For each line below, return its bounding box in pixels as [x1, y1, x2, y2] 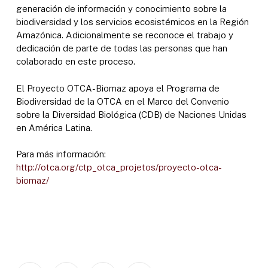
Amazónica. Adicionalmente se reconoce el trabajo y [16, 30, 233, 41]
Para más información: [16, 149, 106, 160]
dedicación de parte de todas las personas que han [16, 43, 227, 54]
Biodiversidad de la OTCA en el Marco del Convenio [16, 96, 229, 106]
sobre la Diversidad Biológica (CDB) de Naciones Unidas [16, 109, 246, 120]
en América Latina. [16, 122, 92, 133]
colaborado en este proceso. [16, 56, 135, 67]
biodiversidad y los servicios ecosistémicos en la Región [16, 17, 249, 28]
